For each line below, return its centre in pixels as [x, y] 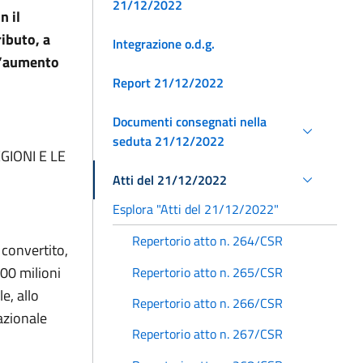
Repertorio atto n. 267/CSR [207, 334]
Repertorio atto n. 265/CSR [207, 272]
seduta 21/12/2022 [169, 141]
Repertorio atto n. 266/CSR [207, 303]
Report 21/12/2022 [168, 82]
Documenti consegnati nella [190, 121]
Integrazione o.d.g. [164, 43]
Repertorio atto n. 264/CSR [207, 241]
